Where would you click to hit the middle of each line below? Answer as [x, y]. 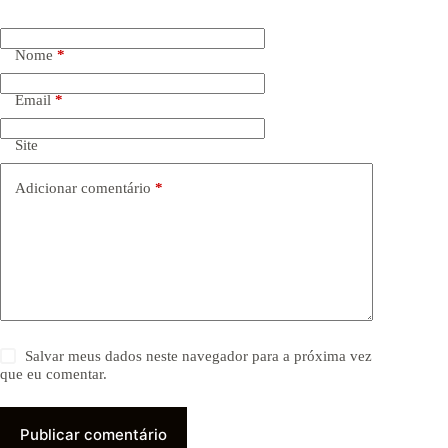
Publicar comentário [93, 434]
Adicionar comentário [83, 187]
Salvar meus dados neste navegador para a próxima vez [199, 356]
